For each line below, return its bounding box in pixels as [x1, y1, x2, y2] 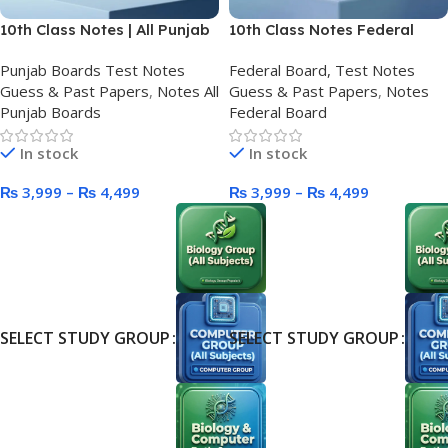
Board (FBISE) [229, 41, 335, 61]
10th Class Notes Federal [229, 20, 414, 40]
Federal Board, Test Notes [229, 60, 415, 81]
